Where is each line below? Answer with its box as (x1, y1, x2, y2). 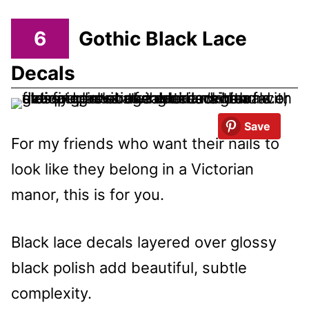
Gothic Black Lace (79, 26, 247, 50)
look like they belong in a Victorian (11, 160, 254, 179)
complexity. (11, 284, 92, 303)
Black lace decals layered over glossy (11, 233, 277, 252)
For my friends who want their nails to (11, 134, 279, 153)
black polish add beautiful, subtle (11, 259, 247, 277)
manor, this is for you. (11, 186, 164, 204)
